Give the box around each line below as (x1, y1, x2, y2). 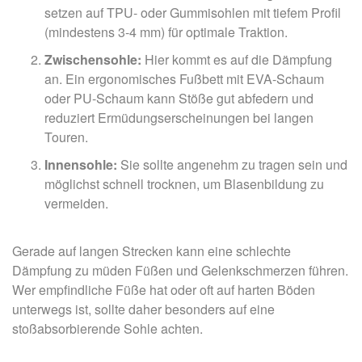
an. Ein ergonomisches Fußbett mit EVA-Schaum (44, 69, 324, 88)
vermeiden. (44, 193, 108, 213)
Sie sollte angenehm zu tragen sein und (117, 154, 347, 174)
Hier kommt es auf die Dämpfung (141, 49, 332, 69)
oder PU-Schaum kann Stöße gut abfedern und (44, 88, 314, 107)
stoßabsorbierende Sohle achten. (12, 318, 203, 338)
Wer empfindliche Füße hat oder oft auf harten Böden (12, 280, 315, 299)
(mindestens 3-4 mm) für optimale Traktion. (44, 22, 288, 41)
